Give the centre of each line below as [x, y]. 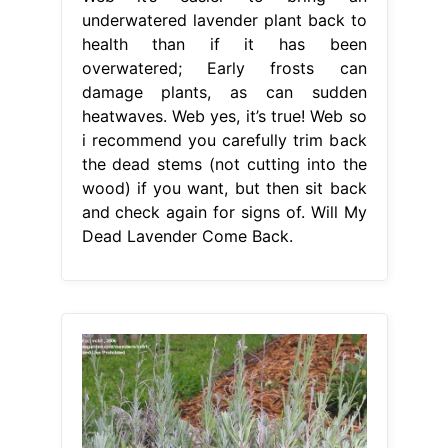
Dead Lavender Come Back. [187, 235]
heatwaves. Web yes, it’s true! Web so [224, 115]
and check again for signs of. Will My [224, 211]
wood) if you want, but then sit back [224, 187]
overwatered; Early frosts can [224, 67]
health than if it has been [224, 43]
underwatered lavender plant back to [224, 19]
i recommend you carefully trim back [224, 139]
